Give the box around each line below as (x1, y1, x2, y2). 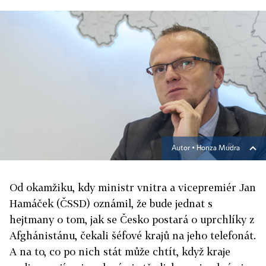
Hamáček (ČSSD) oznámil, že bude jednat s (9, 197, 213, 210)
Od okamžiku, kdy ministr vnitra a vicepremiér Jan (9, 181, 256, 194)
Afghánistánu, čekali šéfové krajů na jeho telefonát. (9, 229, 256, 242)
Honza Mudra (197, 145, 240, 152)
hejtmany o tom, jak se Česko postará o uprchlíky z (9, 213, 254, 226)
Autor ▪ (172, 145, 197, 152)
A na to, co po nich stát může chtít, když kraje (9, 245, 230, 258)
